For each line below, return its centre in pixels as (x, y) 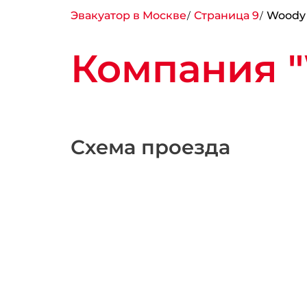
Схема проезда (150, 147)
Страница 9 (226, 15)
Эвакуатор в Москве (128, 15)
